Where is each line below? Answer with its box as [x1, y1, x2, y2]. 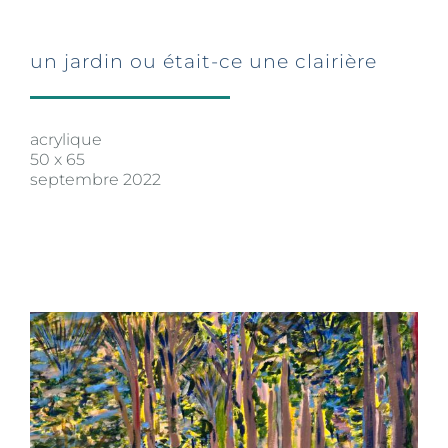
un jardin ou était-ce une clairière [30, 50, 377, 73]
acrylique [30, 130, 102, 149]
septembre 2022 [30, 170, 161, 189]
